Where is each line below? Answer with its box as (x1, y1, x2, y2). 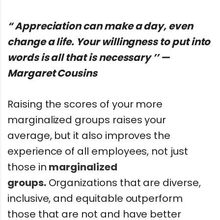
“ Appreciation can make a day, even (7, 19, 193, 33)
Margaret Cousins (7, 66, 98, 80)
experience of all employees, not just (7, 144, 188, 158)
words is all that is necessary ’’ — (7, 50, 170, 64)
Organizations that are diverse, (46, 175, 201, 190)
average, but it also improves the (7, 128, 171, 142)
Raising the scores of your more (7, 97, 163, 111)
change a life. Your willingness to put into (7, 34, 211, 49)
